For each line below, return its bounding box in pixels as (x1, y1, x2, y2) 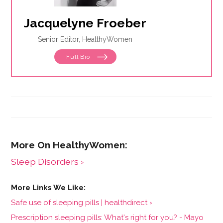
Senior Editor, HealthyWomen (38, 35, 133, 43)
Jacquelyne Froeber (24, 15, 147, 30)
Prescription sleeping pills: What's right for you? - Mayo (11, 213, 204, 222)
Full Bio (66, 53, 92, 60)
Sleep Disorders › (11, 156, 84, 167)
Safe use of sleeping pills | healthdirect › (11, 198, 153, 207)
